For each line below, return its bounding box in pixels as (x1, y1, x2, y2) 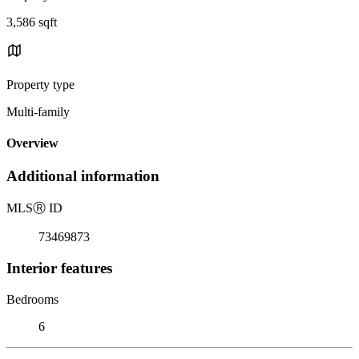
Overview (6, 136, 58, 151)
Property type (6, 77, 75, 91)
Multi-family (6, 104, 70, 119)
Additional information (6, 167, 159, 185)
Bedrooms (6, 292, 58, 306)
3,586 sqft (6, 14, 57, 29)
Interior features (6, 259, 112, 276)
